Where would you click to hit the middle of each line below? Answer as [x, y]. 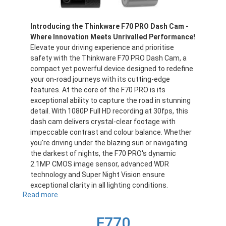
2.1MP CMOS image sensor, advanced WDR [100, 164]
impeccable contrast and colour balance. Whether [111, 132]
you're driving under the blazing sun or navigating [109, 143]
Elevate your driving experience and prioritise [102, 48]
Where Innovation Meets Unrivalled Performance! [113, 37]
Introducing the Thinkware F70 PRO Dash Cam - [109, 26]
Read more [40, 195]
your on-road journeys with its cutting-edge [100, 79]
